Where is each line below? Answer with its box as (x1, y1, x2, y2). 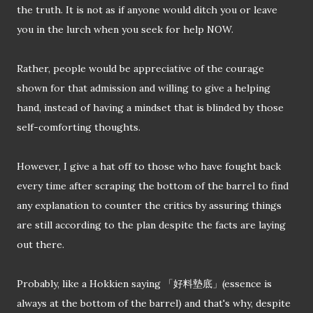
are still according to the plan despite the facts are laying (17, 219, 286, 232)
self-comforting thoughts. (17, 121, 140, 134)
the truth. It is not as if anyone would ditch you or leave (17, 3, 277, 17)
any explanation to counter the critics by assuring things (17, 199, 282, 212)
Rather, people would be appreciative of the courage (17, 62, 264, 75)
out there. (17, 238, 64, 252)
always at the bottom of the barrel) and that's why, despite (17, 297, 291, 310)
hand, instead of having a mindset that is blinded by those (17, 101, 284, 115)
